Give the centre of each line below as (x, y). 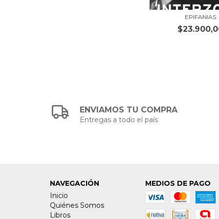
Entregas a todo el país (119, 120)
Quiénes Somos (77, 206)
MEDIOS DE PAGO (178, 184)
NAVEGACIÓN (75, 184)
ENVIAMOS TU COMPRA (129, 110)
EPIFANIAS (200, 17)
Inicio (59, 196)
